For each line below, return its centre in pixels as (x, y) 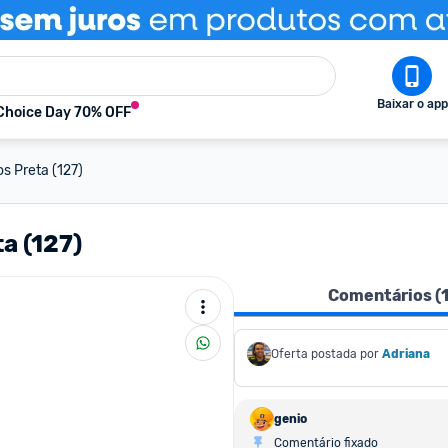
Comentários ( (384, 295)
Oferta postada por (325, 354)
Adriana (406, 354)
